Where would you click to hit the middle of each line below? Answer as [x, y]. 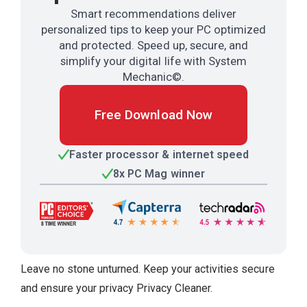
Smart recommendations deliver [153, 13]
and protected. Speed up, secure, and [153, 45]
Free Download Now [153, 114]
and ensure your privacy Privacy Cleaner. [117, 288]
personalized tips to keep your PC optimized [153, 29]
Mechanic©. [153, 76]
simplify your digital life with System [153, 61]
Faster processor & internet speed [159, 154]
